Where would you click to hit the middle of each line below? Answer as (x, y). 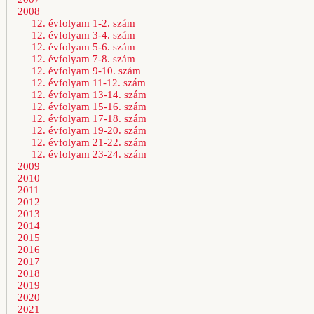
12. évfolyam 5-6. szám (83, 47)
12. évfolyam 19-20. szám (89, 130)
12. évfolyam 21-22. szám (89, 142)
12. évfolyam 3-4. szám (83, 35)
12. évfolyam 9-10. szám (86, 71)
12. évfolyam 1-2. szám (83, 23)
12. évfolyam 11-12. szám (89, 83)
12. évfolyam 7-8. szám (83, 59)
